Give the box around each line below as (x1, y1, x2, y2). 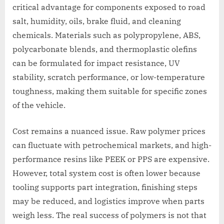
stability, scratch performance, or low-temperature (12, 72, 205, 82)
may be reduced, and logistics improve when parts (12, 196, 204, 206)
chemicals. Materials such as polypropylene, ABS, (12, 30, 200, 40)
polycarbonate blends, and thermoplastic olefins (12, 44, 197, 54)
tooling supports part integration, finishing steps (12, 182, 197, 192)
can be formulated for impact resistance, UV (12, 58, 180, 68)
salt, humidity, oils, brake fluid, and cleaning (12, 16, 181, 26)
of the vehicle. (12, 100, 65, 110)
